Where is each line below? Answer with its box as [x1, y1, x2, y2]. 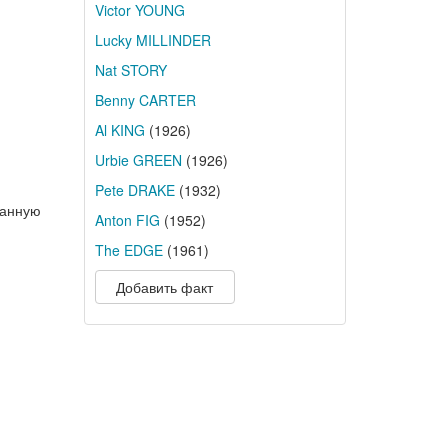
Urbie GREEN [94, 150, 182, 170]
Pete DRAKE [94, 180, 175, 200]
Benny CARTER [94, 90, 196, 110]
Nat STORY [94, 60, 167, 80]
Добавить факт [116, 277, 213, 297]
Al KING [94, 120, 145, 140]
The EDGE [94, 240, 163, 260]
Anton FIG [94, 210, 160, 230]
